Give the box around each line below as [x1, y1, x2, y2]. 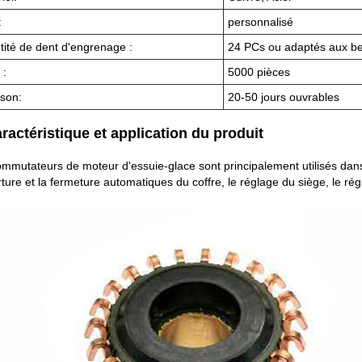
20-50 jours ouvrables [228, 90, 339, 103]
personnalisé [228, 15, 293, 28]
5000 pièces [228, 65, 290, 78]
